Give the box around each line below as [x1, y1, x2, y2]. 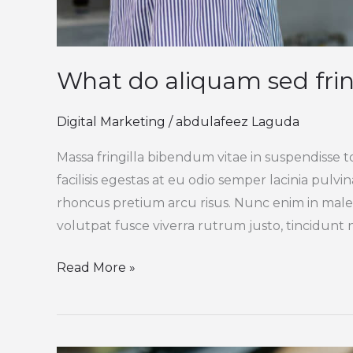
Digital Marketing [57, 113, 165, 129]
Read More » [57, 259, 136, 275]
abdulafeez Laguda [176, 113, 299, 129]
